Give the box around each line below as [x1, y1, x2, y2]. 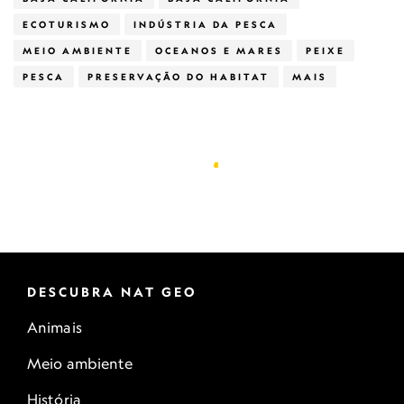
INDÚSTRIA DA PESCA [133, 19, 278, 30]
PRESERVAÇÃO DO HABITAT [87, 71, 270, 82]
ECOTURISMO [23, 19, 111, 30]
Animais [27, 318, 82, 336]
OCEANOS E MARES [155, 45, 283, 56]
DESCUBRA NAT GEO [27, 284, 197, 299]
